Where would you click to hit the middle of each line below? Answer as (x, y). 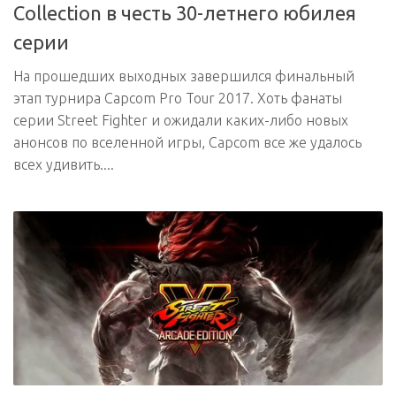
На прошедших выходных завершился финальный (184, 76)
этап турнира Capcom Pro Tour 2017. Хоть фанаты (178, 99)
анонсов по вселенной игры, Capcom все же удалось (187, 143)
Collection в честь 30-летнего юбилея (185, 13)
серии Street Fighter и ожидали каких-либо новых (181, 121)
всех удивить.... (64, 165)
